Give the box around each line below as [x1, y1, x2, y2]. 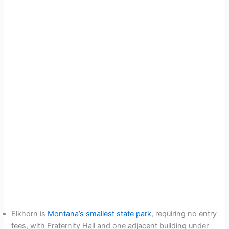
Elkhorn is [11, 209, 48, 219]
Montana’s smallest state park [48, 209, 152, 219]
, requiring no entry [151, 209, 217, 219]
